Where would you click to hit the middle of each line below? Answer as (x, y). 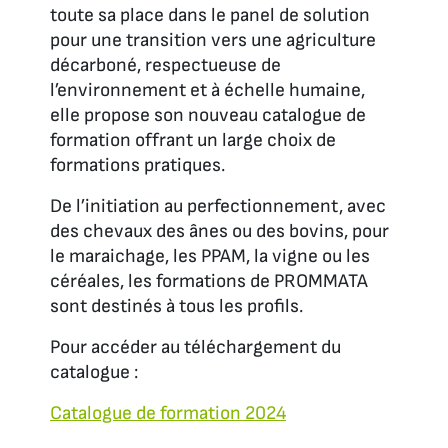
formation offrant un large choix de (193, 140)
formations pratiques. (137, 165)
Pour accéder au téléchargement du (195, 347)
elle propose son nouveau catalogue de (208, 115)
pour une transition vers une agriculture (213, 40)
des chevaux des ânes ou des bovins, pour (219, 231)
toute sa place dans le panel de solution (210, 15)
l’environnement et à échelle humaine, (207, 90)
